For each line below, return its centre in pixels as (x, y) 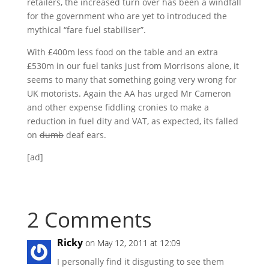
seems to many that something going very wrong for (131, 80)
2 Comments (89, 219)
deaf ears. (85, 135)
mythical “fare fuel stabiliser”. (86, 30)
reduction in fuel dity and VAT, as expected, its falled (132, 121)
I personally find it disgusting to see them (140, 261)
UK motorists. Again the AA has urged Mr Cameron (129, 93)
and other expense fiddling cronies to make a (118, 107)
